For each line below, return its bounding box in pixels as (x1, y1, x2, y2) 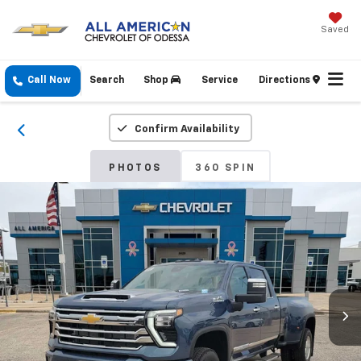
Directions (259, 76, 313, 86)
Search (89, 76, 124, 86)
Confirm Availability (134, 124, 239, 135)
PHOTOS (109, 164, 162, 174)
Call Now (27, 76, 71, 86)
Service (201, 76, 238, 86)
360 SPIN (195, 164, 256, 174)
